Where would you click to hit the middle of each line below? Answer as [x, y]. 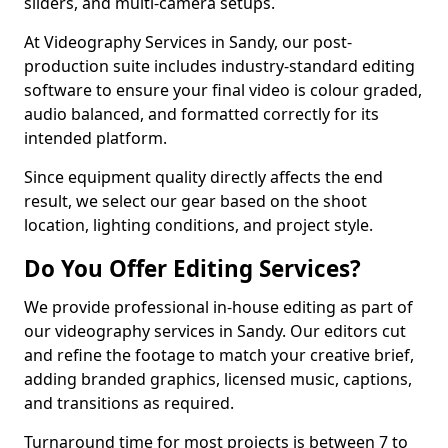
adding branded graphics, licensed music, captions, [218, 379]
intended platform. [95, 138]
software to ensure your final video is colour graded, [223, 90]
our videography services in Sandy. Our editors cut [215, 331]
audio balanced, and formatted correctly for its [201, 114]
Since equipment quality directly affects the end [203, 177]
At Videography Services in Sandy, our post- [188, 42]
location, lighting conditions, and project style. [198, 225]
